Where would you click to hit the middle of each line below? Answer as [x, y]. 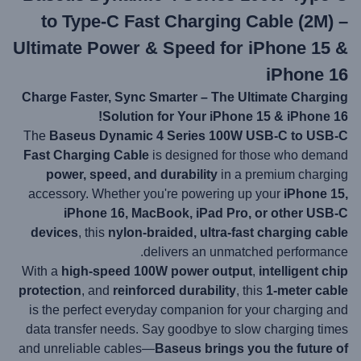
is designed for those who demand [249, 155]
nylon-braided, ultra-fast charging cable [228, 232]
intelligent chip [303, 271]
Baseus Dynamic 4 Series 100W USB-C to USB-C [199, 136]
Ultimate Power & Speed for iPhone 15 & [180, 48]
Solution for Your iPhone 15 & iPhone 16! [225, 116]
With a [41, 271]
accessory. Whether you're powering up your [156, 194]
